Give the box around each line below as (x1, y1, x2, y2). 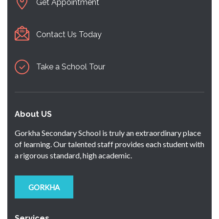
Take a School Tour (36, 62, 105, 71)
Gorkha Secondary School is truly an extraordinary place (15, 128, 201, 137)
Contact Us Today (36, 29, 102, 39)
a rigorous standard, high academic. (15, 150, 132, 160)
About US (15, 109, 52, 119)
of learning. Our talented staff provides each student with (15, 139, 204, 149)
